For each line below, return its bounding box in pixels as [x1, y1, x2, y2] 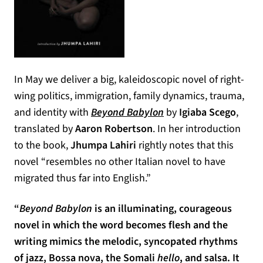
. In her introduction [153, 122, 241, 136]
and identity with [14, 105, 91, 120]
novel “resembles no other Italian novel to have [14, 154, 225, 169]
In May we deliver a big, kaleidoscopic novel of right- [14, 72, 244, 87]
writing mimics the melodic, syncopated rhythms [14, 234, 238, 249]
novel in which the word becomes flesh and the [14, 218, 228, 232]
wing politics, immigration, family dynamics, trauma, [14, 89, 244, 103]
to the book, [14, 138, 70, 153]
